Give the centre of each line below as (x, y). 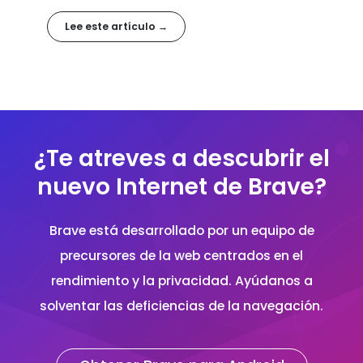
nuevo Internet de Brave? (181, 186)
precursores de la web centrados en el (181, 255)
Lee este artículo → (116, 27)
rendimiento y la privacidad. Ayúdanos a (181, 280)
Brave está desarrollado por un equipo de (181, 230)
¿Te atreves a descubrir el (181, 158)
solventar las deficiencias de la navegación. (181, 305)
